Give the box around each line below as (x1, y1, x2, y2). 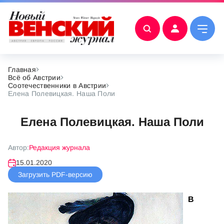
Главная (8, 65, 36, 73)
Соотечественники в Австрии (8, 81, 106, 89)
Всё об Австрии (8, 73, 60, 81)
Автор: (8, 143, 29, 151)
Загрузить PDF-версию (18, 170, 92, 178)
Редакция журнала (29, 143, 90, 151)
